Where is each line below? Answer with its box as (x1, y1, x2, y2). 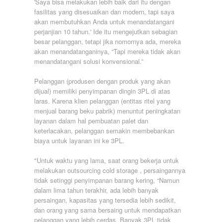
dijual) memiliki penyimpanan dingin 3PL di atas (34, 86, 170, 96)
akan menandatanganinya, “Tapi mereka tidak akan (34, 46, 180, 56)
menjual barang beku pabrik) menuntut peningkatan (34, 106, 180, 115)
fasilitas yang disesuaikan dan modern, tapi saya (34, 6, 174, 16)
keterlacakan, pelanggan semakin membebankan (34, 125, 174, 135)
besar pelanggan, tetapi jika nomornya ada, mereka (34, 36, 181, 46)
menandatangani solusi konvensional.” (34, 56, 143, 66)
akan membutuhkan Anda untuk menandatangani (34, 16, 174, 26)
